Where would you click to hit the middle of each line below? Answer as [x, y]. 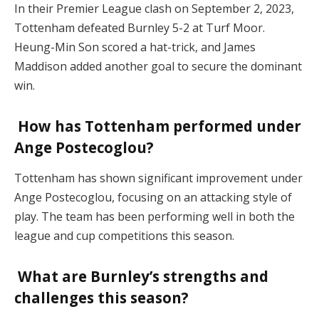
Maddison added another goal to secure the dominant [158, 66]
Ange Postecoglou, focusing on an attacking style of [153, 197]
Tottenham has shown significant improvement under [158, 178]
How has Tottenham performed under [158, 126]
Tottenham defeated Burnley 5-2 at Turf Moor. [140, 27]
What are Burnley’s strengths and [141, 276]
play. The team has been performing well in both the [155, 216]
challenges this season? [101, 297]
